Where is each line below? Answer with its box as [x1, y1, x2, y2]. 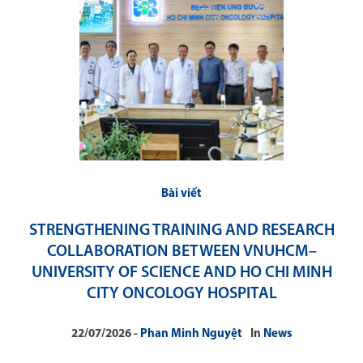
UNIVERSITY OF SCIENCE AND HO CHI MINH [31, 264, 332, 281]
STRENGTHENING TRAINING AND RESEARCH [28, 222, 335, 239]
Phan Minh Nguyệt [139, 327, 242, 340]
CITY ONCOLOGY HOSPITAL [86, 285, 277, 302]
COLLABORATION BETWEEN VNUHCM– [46, 243, 317, 260]
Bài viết [161, 187, 202, 200]
